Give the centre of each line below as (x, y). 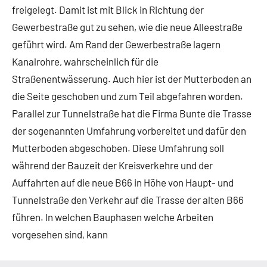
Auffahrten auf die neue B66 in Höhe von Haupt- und (123, 183)
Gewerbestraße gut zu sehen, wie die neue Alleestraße (127, 27)
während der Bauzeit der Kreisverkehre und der (112, 165)
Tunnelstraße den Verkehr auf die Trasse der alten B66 (128, 200)
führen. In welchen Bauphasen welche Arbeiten (113, 217)
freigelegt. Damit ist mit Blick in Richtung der (108, 10)
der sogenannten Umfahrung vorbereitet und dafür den (129, 131)
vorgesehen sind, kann (60, 235)
